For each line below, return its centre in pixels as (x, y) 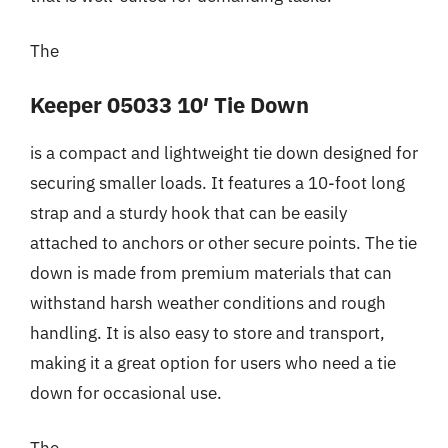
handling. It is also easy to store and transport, (207, 332)
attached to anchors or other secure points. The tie (223, 242)
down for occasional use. (126, 392)
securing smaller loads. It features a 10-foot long (217, 182)
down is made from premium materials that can (211, 272)
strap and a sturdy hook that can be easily (188, 212)
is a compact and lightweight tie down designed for (224, 152)
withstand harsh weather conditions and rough (208, 302)
